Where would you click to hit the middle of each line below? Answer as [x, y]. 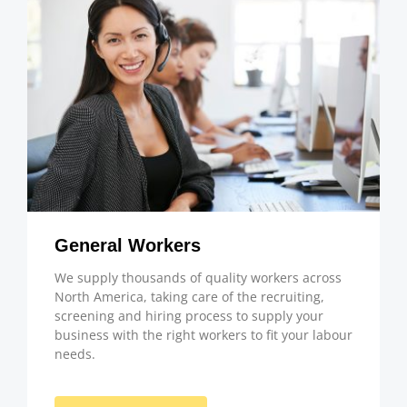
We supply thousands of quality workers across [198, 277]
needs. [75, 353]
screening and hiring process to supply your [189, 315]
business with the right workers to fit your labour [203, 334]
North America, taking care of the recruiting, [189, 296]
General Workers [128, 245]
